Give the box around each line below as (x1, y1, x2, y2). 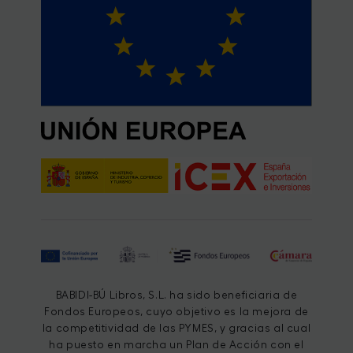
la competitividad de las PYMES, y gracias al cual (42, 322, 311, 333)
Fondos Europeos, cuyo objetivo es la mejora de (44, 306, 309, 317)
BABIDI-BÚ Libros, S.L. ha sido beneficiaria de (55, 289, 298, 300)
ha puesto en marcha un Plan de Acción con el (49, 339, 304, 350)
